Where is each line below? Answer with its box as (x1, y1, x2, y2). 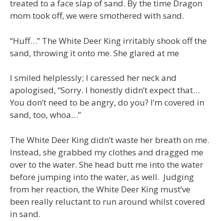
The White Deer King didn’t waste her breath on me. (10, 134, 209, 146)
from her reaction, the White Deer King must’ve (10, 183, 190, 195)
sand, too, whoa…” (10, 109, 81, 121)
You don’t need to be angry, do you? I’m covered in (10, 97, 204, 109)
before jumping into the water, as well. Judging (10, 171, 194, 183)
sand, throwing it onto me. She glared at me (10, 47, 179, 59)
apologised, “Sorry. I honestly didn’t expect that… (10, 84, 200, 96)
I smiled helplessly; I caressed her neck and (10, 72, 177, 84)
